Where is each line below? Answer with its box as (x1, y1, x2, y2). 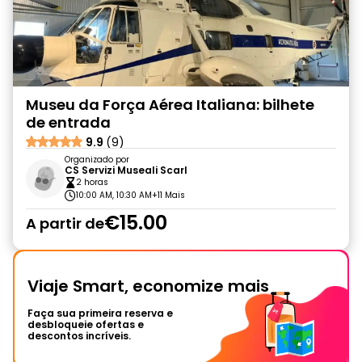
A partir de (26, 213, 104, 234)
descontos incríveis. (27, 329, 131, 343)
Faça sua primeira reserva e (27, 306, 173, 320)
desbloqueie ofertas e (27, 318, 144, 331)
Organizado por (65, 154, 129, 166)
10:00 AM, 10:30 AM (76, 189, 152, 201)
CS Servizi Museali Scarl (65, 163, 187, 177)
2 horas (76, 176, 108, 188)
